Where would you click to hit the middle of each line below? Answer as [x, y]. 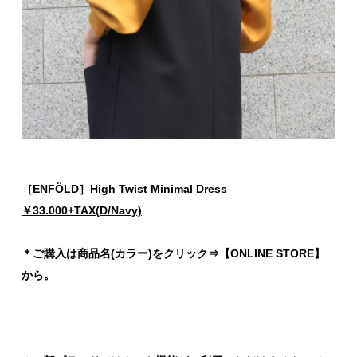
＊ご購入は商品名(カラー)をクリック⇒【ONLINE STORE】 [173, 253]
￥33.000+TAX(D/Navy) [82, 210]
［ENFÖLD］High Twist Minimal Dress [124, 188]
